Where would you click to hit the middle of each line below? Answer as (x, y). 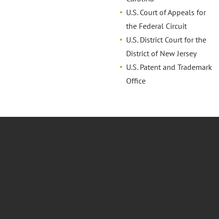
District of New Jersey (161, 54)
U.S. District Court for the (166, 40)
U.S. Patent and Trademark (169, 67)
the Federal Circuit (156, 26)
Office (136, 81)
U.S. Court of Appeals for (166, 12)
